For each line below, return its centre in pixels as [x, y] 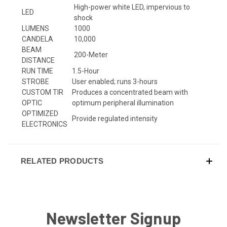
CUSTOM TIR [43, 92]
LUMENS [35, 28]
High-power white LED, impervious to [132, 7]
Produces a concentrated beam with [130, 92]
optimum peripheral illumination [123, 103]
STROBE [35, 81]
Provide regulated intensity [115, 118]
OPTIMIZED [40, 113]
